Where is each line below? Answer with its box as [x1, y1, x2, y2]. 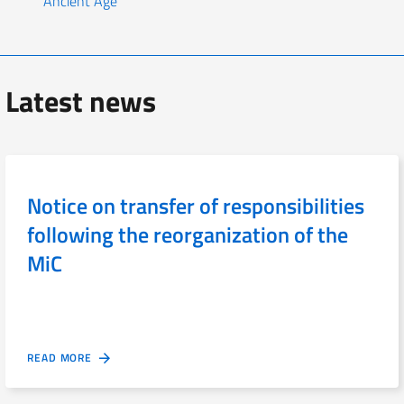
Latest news [5, 79, 156, 124]
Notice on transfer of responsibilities [27, 189, 364, 223]
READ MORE [27, 349, 99, 367]
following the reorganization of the [27, 218, 348, 252]
